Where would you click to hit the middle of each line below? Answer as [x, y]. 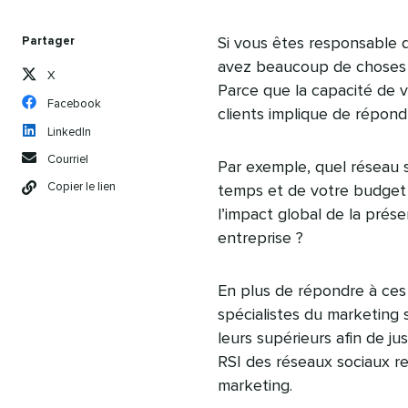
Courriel [68, 160]
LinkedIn [69, 133]
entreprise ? [260, 239]
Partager [48, 41]
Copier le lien [82, 187]
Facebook [74, 104]
